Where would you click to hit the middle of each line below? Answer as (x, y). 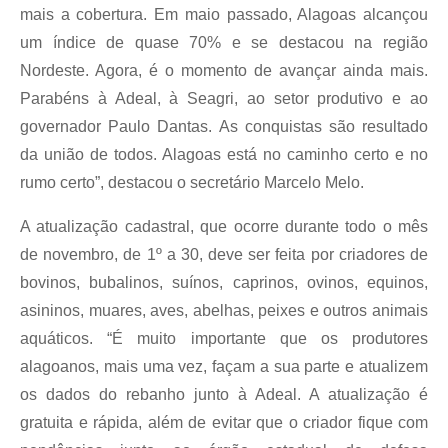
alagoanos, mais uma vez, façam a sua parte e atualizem (224, 366)
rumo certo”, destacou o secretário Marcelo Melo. (192, 182)
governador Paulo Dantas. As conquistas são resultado (224, 126)
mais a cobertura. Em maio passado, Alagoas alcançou (224, 14)
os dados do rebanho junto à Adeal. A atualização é (224, 394)
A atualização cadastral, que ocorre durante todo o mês (224, 226)
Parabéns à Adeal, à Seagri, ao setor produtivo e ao (224, 98)
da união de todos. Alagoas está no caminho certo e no (224, 154)
